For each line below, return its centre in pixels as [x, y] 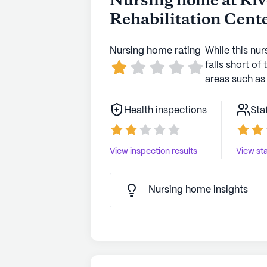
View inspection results [153, 151]
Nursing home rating [155, 51]
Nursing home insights [198, 190]
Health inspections [165, 111]
